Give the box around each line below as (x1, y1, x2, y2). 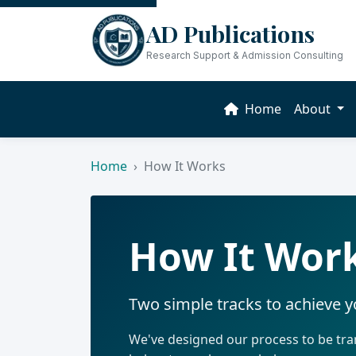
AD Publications (146, 18, 315, 48)
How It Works (144, 157, 226, 176)
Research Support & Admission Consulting (146, 49, 343, 61)
